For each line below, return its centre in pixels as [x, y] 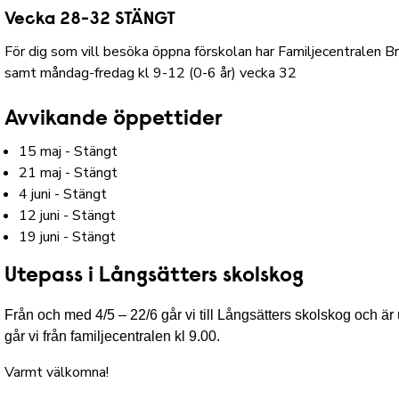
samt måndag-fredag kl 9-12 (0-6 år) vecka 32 [151, 73]
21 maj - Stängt [69, 173]
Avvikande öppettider [114, 120]
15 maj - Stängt [69, 152]
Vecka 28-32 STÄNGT [90, 20]
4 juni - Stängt [63, 195]
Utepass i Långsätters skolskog [160, 277]
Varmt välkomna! [57, 373]
